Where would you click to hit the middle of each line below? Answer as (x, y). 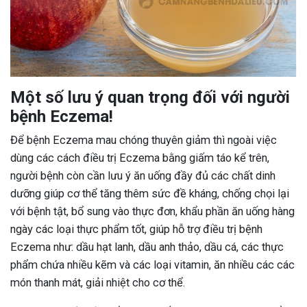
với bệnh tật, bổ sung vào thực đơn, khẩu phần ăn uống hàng (152, 212)
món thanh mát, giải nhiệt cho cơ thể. (98, 283)
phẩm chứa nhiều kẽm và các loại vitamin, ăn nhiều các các (152, 265)
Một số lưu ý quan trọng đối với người (150, 98)
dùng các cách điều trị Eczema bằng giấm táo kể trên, (140, 158)
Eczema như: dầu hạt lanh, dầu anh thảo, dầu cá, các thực (147, 247)
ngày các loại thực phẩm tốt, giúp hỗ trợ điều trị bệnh (136, 230)
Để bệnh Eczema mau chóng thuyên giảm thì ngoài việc (144, 140)
